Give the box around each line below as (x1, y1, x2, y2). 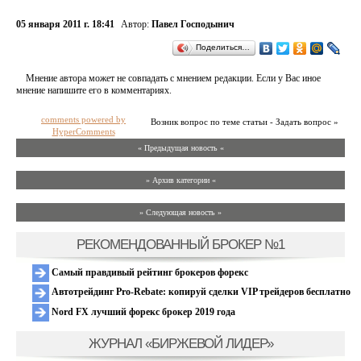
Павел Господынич (151, 19, 234, 30)
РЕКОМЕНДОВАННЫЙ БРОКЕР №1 (77, 236, 284, 252)
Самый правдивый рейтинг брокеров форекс (49, 267, 248, 278)
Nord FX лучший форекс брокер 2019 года (49, 305, 235, 317)
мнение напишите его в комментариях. (16, 85, 172, 96)
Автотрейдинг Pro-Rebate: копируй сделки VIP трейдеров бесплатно (49, 286, 351, 298)
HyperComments (52, 127, 115, 136)
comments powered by (41, 114, 126, 124)
